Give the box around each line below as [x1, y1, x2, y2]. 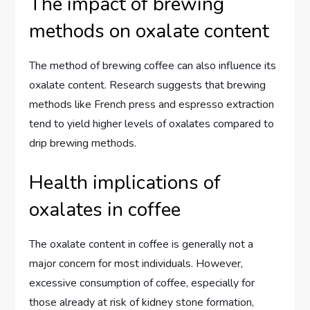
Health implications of [29, 170, 221, 197]
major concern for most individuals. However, [29, 256, 244, 272]
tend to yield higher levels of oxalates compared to [29, 116, 275, 132]
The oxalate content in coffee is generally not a [29, 237, 254, 253]
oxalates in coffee [29, 197, 181, 224]
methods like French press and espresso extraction [29, 97, 275, 113]
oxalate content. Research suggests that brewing [29, 77, 266, 93]
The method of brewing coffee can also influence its [29, 58, 277, 74]
